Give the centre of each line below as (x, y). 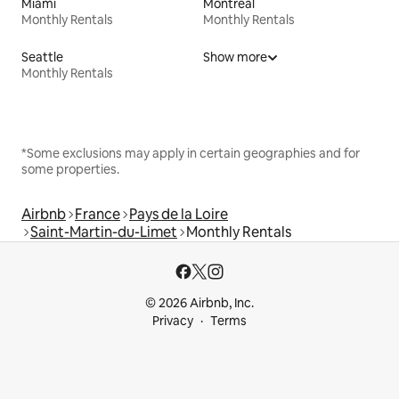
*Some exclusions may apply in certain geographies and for (191, 154)
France (98, 215)
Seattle (42, 57)
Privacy (173, 321)
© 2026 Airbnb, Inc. (199, 303)
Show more (235, 57)
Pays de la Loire (179, 215)
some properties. (70, 170)
